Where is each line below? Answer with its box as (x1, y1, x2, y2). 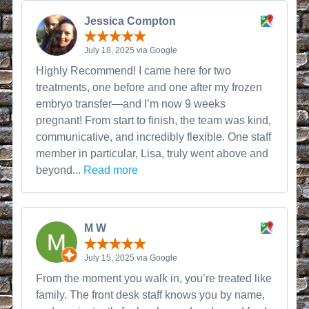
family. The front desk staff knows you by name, (36, 288, 266, 301)
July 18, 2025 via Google (84, 46, 178, 55)
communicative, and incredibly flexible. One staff (36, 131, 272, 143)
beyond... (36, 164, 84, 176)
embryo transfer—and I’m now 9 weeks (36, 98, 226, 110)
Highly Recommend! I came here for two (36, 65, 232, 77)
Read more (83, 164, 139, 176)
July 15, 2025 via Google (84, 252, 178, 263)
